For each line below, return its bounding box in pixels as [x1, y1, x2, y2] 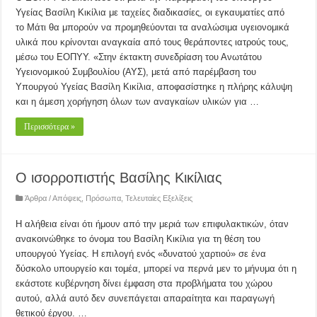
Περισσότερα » [24, 122, 76, 132]
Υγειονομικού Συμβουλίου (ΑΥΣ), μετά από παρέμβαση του [16, 67, 257, 77]
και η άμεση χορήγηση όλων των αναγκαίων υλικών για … [16, 96, 260, 107]
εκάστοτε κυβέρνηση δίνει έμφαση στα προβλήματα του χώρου [16, 278, 273, 289]
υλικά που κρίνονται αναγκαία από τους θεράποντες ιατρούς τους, [16, 37, 289, 47]
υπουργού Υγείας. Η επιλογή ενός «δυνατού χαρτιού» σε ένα [16, 248, 267, 259]
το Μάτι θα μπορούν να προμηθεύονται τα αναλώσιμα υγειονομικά [16, 22, 290, 33]
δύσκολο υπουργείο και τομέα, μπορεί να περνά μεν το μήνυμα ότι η [16, 263, 297, 274]
